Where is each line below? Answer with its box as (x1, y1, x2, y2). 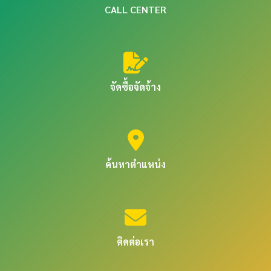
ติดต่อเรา (117, 235, 154, 249)
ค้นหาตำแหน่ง (105, 158, 166, 171)
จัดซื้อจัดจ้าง (110, 80, 161, 94)
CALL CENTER (105, 3, 166, 16)
